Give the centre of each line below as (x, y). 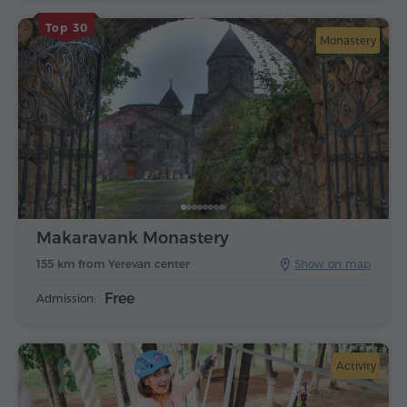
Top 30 (66, 28)
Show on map (333, 263)
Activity (356, 365)
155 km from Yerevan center (113, 263)
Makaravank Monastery (133, 238)
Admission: (66, 298)
